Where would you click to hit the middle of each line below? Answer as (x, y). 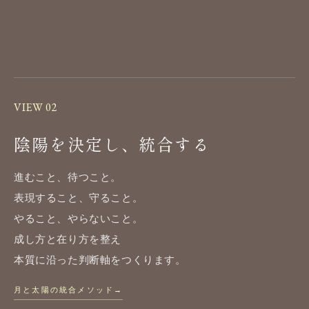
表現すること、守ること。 (79, 197)
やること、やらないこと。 (79, 218)
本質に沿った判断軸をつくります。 (100, 259)
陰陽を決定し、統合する (112, 143)
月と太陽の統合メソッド (64, 290)
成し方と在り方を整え (68, 239)
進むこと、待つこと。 (68, 177)
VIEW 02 (36, 107)
